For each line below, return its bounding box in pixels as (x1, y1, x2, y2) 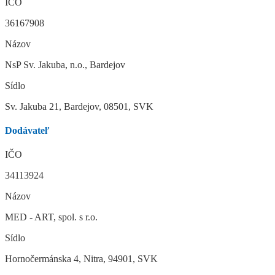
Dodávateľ (5, 125, 50, 136)
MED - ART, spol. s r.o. (5, 212, 98, 223)
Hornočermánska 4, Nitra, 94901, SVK (5, 254, 158, 265)
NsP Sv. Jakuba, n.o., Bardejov (5, 59, 125, 70)
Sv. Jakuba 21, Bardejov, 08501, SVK (5, 101, 153, 112)
